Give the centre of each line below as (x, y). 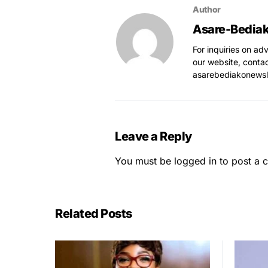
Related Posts (94, 213)
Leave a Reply (153, 136)
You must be (144, 161)
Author (207, 9)
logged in (195, 161)
